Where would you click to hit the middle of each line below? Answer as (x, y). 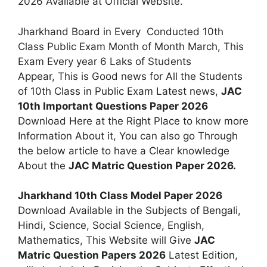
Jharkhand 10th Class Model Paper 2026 (120, 195)
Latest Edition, (202, 255)
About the (43, 165)
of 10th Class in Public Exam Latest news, (119, 91)
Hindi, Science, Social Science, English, (111, 225)
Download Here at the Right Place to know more (133, 121)
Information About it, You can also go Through (128, 136)
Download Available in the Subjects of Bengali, (129, 210)
